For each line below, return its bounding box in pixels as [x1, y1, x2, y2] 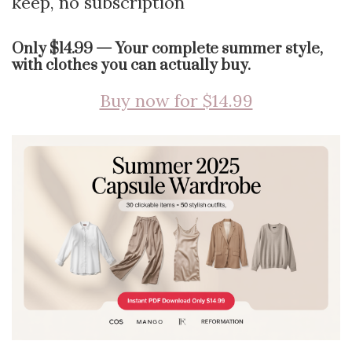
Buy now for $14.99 [99, 89, 253, 112]
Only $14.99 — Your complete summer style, [12, 38, 323, 59]
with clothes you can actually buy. [12, 55, 251, 75]
